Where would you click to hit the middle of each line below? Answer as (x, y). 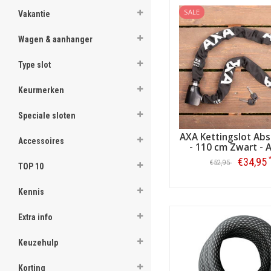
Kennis (31, 192)
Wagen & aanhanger (55, 39)
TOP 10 (31, 166)
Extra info (35, 217)
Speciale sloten (47, 116)
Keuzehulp (38, 243)
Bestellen (241, 187)
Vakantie (34, 14)
